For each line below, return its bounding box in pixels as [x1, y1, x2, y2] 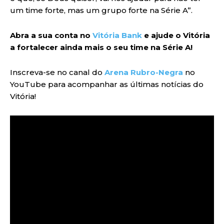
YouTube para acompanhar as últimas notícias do [10, 79, 203, 89]
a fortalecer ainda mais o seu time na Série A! [10, 42, 192, 52]
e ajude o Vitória [142, 30, 210, 40]
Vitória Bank [92, 30, 142, 40]
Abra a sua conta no [10, 30, 92, 40]
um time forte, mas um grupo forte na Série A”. [10, 5, 192, 15]
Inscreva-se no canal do [10, 67, 104, 77]
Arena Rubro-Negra [104, 67, 183, 77]
